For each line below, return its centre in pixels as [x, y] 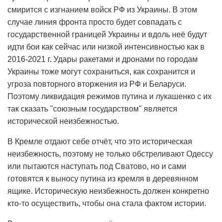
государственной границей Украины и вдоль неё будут [107, 35]
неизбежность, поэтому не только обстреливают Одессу [110, 154]
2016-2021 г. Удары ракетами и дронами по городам [103, 59]
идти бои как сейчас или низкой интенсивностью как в [106, 47]
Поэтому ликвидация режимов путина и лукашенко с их [110, 97]
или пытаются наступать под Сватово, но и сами [97, 166]
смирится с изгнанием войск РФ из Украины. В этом [102, 10]
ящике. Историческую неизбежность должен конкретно [108, 191]
